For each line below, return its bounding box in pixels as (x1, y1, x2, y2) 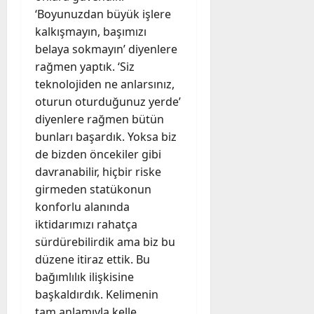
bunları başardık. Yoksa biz (35, 128, 177, 144)
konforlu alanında (35, 198, 130, 214)
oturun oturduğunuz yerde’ (35, 93, 181, 109)
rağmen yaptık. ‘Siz (35, 58, 135, 74)
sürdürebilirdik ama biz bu (35, 233, 175, 250)
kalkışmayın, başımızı (35, 23, 146, 39)
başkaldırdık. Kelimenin (35, 286, 158, 302)
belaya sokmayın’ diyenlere (35, 41, 177, 57)
